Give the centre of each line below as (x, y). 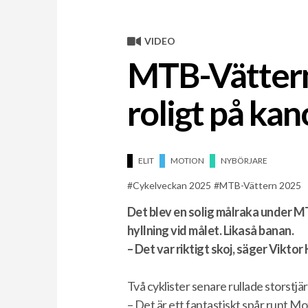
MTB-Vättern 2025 (260, 185)
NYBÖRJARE (244, 160)
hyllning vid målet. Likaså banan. (210, 230)
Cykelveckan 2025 (172, 185)
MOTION (187, 160)
